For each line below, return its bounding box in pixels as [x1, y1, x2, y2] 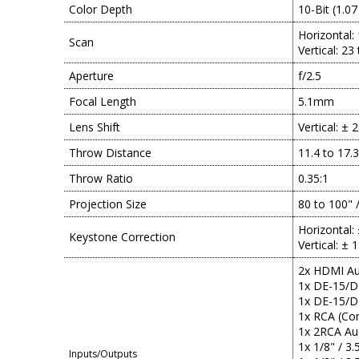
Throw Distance [69, 145, 151, 160]
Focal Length [69, 94, 136, 109]
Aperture [69, 68, 114, 83]
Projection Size [69, 196, 147, 212]
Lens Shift [69, 119, 120, 135]
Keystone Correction [69, 229, 175, 244]
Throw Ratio [69, 171, 133, 186]
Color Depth [69, 2, 132, 17]
